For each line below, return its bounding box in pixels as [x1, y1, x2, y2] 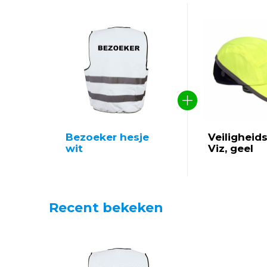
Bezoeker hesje [66, 131, 149, 143]
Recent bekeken [49, 200, 163, 216]
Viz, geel [207, 142, 253, 154]
